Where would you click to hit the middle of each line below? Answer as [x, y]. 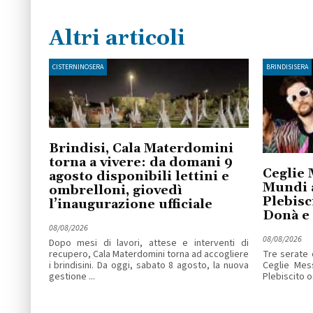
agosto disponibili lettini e [139, 177]
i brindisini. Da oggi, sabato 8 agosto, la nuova [148, 266]
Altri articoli [117, 39]
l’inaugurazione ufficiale [130, 205]
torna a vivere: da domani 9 [140, 163]
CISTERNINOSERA [78, 67]
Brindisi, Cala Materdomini [141, 149]
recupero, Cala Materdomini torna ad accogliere [148, 255]
